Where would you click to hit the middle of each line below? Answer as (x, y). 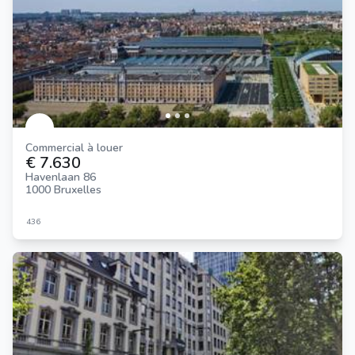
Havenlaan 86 (61, 177)
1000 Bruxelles (63, 189)
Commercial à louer (78, 147)
